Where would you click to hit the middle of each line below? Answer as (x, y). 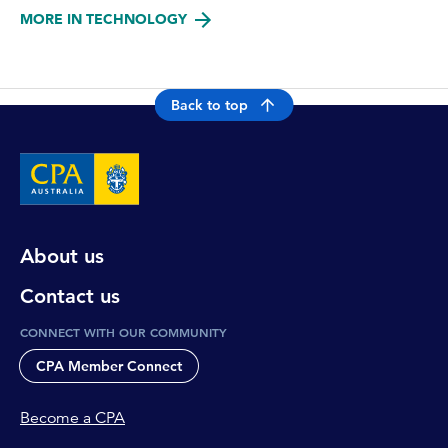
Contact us (70, 296)
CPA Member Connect (109, 366)
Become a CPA (72, 418)
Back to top (209, 105)
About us (62, 256)
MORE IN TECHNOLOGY (103, 19)
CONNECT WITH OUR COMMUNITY (123, 332)
